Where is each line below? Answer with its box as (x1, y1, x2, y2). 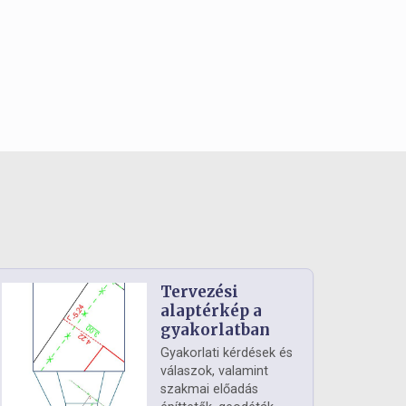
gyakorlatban (160, 320, 270, 340)
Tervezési (160, 282, 238, 302)
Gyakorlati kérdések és (160, 345, 293, 361)
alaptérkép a (160, 301, 262, 321)
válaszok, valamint (160, 363, 268, 379)
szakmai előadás (160, 382, 258, 397)
